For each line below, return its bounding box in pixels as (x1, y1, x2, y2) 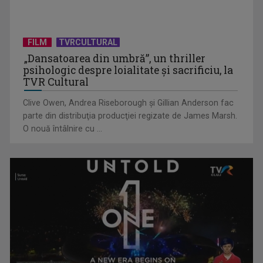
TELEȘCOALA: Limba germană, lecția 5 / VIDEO (22, 141, 190, 151)
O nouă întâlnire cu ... (23, 124, 103, 134)
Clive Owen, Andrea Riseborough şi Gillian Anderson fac (23, 98, 234, 108)
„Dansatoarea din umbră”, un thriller (24, 52, 206, 66)
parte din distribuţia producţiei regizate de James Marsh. (23, 111, 238, 121)
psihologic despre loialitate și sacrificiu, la (23, 63, 234, 77)
